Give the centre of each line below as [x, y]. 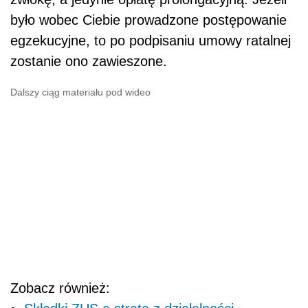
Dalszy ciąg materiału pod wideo [80, 92]
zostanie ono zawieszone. [89, 61]
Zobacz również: [60, 288]
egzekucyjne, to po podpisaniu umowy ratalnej [151, 40]
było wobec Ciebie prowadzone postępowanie [148, 20]
